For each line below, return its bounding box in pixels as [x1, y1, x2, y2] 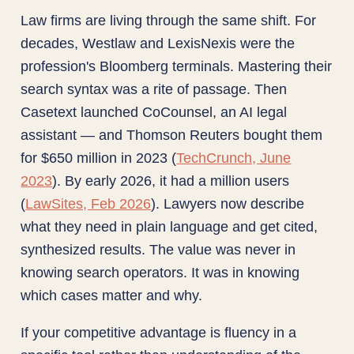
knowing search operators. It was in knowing [21, 263, 300, 281]
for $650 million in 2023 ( [21, 149, 177, 166]
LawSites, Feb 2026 [25, 194, 152, 212]
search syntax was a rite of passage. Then [21, 80, 288, 97]
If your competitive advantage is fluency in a [21, 324, 297, 341]
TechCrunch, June [176, 149, 292, 166]
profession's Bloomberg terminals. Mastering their [21, 57, 333, 74]
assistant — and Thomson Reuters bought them [21, 126, 323, 143]
